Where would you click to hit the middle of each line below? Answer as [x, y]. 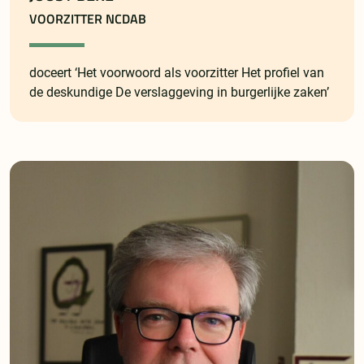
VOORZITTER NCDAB [88, 19]
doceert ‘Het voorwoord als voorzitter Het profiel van [177, 73]
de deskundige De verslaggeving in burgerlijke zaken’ [179, 93]
